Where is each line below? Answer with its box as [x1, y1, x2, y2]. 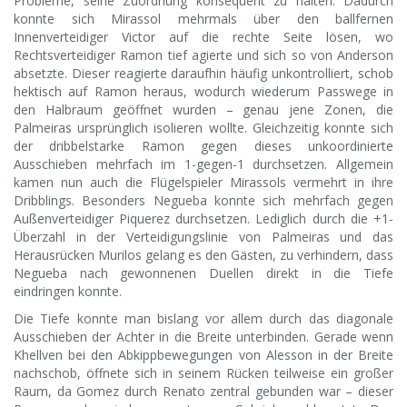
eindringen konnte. [14, 283, 122, 301]
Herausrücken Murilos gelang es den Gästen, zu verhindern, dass [14, 246, 393, 264]
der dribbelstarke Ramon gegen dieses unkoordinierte [14, 137, 393, 155]
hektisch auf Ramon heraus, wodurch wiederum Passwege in [14, 83, 393, 101]
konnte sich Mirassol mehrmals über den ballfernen [14, 10, 393, 28]
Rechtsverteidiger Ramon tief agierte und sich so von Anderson [14, 46, 393, 65]
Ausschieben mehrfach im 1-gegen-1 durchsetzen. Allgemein [14, 155, 393, 174]
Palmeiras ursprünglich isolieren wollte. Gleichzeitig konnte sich [14, 119, 393, 137]
